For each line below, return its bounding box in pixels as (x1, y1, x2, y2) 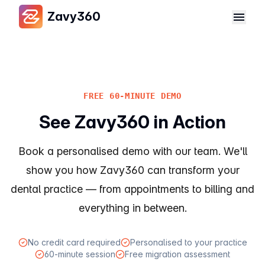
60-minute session (44, 249, 115, 259)
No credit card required (27, 237, 121, 247)
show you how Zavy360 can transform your (25, 164, 240, 176)
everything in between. (78, 202, 187, 214)
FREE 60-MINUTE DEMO (83, 91, 182, 101)
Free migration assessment (125, 249, 230, 259)
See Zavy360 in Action (39, 111, 226, 132)
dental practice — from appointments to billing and (11, 183, 254, 195)
